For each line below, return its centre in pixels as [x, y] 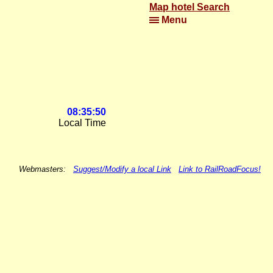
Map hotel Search [190, 7]
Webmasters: [46, 169]
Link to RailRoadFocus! [220, 169]
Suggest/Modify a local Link [122, 169]
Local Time [82, 123]
